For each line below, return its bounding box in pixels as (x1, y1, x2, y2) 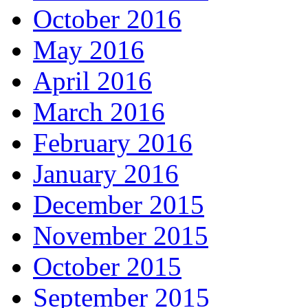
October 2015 (33, 252, 181, 281)
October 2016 (33, 4, 181, 34)
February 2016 (33, 128, 192, 157)
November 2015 (33, 221, 208, 250)
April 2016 (33, 66, 152, 96)
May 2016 (33, 35, 144, 65)
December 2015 (33, 190, 204, 219)
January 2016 (33, 159, 179, 188)
